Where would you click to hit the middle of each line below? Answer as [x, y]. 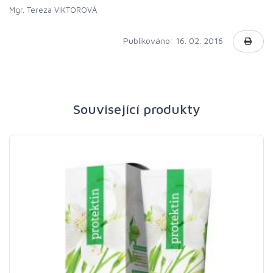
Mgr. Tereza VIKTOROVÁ [53, 10]
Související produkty [136, 109]
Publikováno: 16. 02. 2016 [175, 40]
